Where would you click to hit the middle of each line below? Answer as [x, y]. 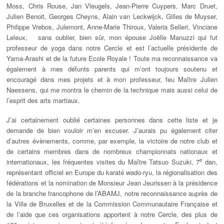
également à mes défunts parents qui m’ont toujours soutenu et [112, 69]
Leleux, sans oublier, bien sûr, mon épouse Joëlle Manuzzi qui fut [112, 37]
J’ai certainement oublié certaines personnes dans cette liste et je [112, 120]
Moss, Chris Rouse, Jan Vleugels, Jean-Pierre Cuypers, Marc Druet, [112, 6]
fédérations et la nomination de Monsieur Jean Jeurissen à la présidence [112, 183]
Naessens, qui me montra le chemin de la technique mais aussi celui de [112, 90]
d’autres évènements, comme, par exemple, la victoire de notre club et [112, 141]
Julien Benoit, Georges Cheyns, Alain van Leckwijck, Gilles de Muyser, [112, 16]
